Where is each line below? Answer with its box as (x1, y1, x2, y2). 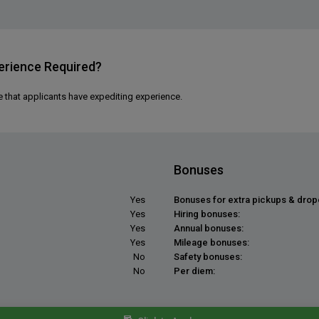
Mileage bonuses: (174, 237, 249, 248)
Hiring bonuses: (174, 209, 240, 219)
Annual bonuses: (174, 223, 244, 234)
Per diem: (174, 266, 215, 276)
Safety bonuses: (174, 251, 242, 262)
